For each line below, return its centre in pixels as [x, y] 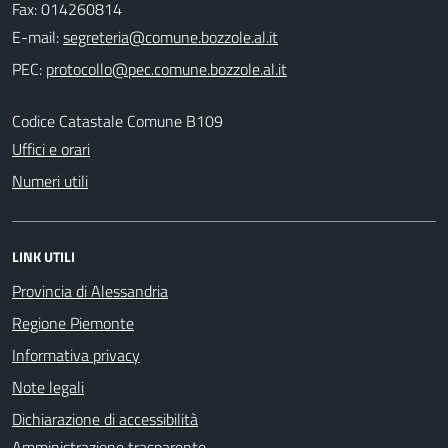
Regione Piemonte [73, 322]
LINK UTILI [43, 256]
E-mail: [35, 36]
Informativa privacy [76, 354]
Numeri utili [50, 180]
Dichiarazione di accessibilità [105, 418]
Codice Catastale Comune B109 [117, 120]
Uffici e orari [51, 148]
